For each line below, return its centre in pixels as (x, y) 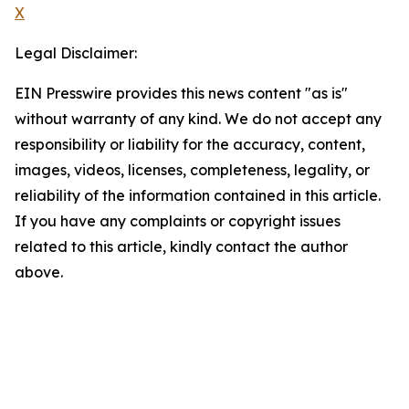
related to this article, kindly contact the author (181, 247)
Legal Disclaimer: (76, 53)
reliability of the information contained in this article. (198, 196)
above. (39, 273)
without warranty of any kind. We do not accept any (198, 119)
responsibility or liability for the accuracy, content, (190, 145)
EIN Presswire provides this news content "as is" (181, 94)
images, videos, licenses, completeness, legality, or (192, 170)
